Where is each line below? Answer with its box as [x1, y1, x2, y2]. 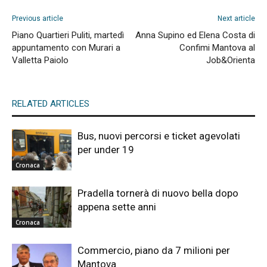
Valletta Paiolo [12, 55, 69, 66]
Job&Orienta [206, 55, 255, 66]
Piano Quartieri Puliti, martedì [12, 30, 124, 41]
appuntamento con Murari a [12, 42, 120, 54]
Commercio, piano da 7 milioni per [77, 244, 230, 257]
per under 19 [77, 144, 134, 156]
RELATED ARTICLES [12, 98, 89, 110]
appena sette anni [77, 201, 156, 213]
